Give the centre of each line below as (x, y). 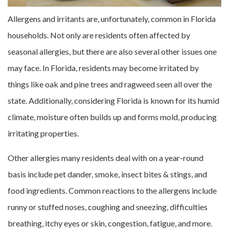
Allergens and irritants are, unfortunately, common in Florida (112, 18)
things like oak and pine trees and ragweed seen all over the (110, 84)
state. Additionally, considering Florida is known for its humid (113, 100)
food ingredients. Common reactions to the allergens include (112, 190)
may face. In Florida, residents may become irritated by (103, 67)
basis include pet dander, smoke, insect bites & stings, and (107, 174)
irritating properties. (43, 133)
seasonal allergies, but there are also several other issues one (112, 51)
